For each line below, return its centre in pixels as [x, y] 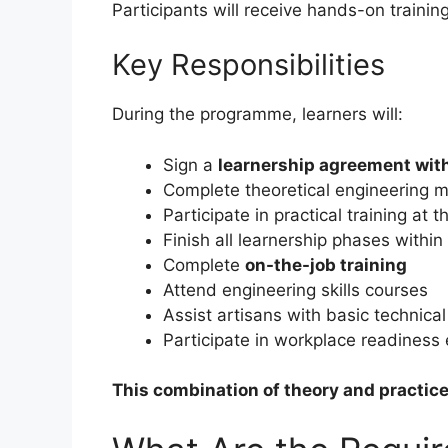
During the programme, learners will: [257, 114]
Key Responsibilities [248, 65]
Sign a [190, 164]
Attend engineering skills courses [295, 289]
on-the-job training [326, 264]
